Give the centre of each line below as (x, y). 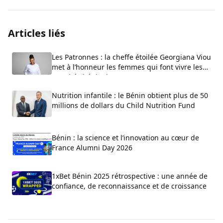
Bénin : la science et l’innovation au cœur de (125, 138)
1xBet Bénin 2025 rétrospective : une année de (130, 176)
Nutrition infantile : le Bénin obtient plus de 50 (130, 95)
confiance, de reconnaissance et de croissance (129, 186)
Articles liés (37, 33)
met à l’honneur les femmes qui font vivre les (127, 67)
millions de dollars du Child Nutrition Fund (123, 105)
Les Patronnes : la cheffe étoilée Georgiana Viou (131, 57)
